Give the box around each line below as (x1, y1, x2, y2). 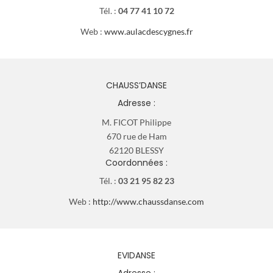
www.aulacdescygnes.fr (104, 26, 193, 37)
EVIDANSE (118, 249, 155, 261)
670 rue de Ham (106, 130, 167, 141)
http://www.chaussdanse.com (93, 196, 204, 207)
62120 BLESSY (109, 144, 164, 155)
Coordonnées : (105, 156, 168, 169)
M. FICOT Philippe (102, 116, 171, 127)
